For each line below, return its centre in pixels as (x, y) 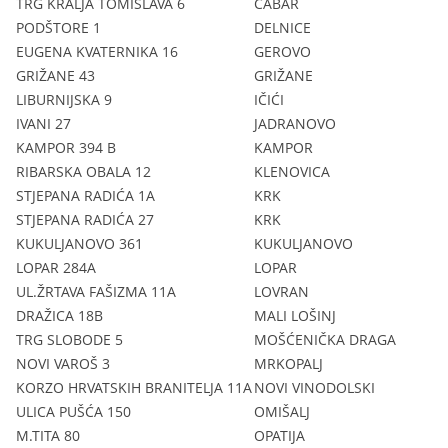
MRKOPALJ (288, 363)
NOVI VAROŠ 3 (63, 363)
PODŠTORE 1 (58, 27)
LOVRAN (281, 291)
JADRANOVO (295, 123)
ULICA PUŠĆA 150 (73, 411)
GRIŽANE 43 (55, 75)
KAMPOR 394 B (66, 147)
